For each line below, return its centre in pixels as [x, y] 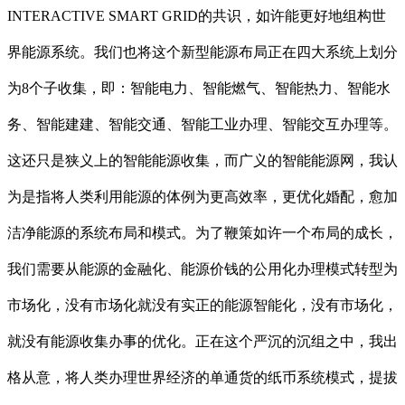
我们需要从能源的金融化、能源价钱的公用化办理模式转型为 [202, 269]
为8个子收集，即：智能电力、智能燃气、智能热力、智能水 [199, 89]
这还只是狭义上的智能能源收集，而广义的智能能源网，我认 [202, 161]
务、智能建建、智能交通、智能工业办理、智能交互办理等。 [202, 125]
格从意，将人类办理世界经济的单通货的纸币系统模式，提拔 [202, 378]
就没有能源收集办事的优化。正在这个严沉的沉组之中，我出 [202, 342]
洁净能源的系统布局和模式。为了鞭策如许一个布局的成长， [202, 233]
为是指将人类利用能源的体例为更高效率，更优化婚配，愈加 [202, 197]
